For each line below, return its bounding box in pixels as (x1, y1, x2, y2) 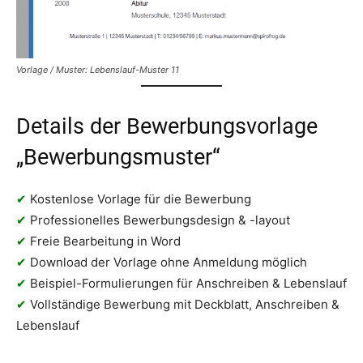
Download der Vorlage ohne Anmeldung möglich (27, 254, 307, 271)
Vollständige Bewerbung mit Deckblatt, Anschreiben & (27, 297, 340, 313)
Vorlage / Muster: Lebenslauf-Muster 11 (16, 63, 179, 75)
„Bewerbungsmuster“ (16, 144, 220, 171)
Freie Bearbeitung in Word (27, 233, 181, 250)
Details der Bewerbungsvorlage (16, 113, 318, 140)
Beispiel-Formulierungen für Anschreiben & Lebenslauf (27, 275, 347, 292)
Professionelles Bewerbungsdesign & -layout (27, 212, 290, 228)
